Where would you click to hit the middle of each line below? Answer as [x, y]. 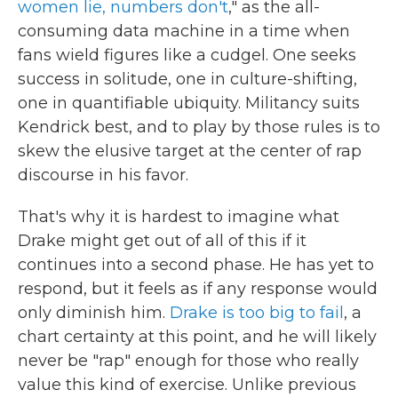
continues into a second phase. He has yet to [196, 265]
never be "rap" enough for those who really [188, 361]
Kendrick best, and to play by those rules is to [199, 127]
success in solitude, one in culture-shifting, [187, 79]
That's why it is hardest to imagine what [179, 217]
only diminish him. [94, 313]
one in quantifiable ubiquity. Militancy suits [189, 103]
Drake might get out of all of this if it [162, 241]
